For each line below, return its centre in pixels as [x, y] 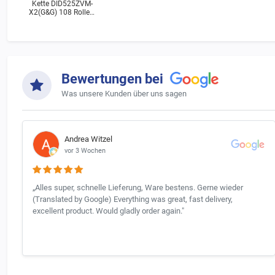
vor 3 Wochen [85, 150]
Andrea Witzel [88, 139]
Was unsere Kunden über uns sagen [124, 94]
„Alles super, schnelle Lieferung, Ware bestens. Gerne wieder [138, 188]
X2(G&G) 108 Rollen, [62, 13]
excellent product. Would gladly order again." [108, 211]
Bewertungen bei [114, 79]
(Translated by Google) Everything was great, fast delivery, [133, 199]
